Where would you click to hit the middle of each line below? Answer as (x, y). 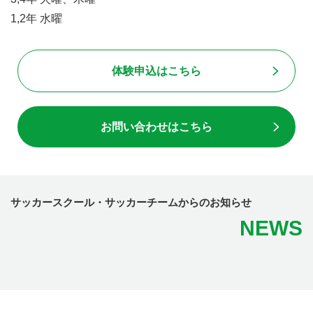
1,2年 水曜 (36, 18)
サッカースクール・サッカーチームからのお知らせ (131, 202)
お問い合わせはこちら (156, 126)
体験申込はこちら (156, 71)
